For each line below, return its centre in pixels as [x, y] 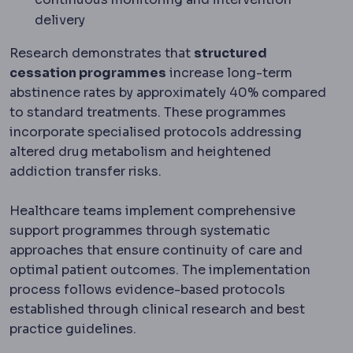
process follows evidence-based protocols [147, 289]
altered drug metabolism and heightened [140, 151]
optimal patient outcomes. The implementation [160, 269]
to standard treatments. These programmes [148, 112]
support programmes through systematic [140, 230]
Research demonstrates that [102, 53]
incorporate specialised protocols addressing [156, 132]
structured [230, 53]
